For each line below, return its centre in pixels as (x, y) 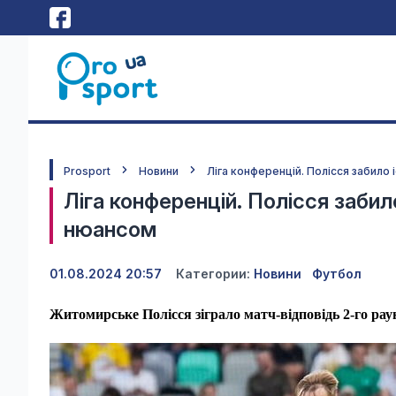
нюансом (110, 229)
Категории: (213, 274)
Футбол (337, 274)
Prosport (87, 171)
